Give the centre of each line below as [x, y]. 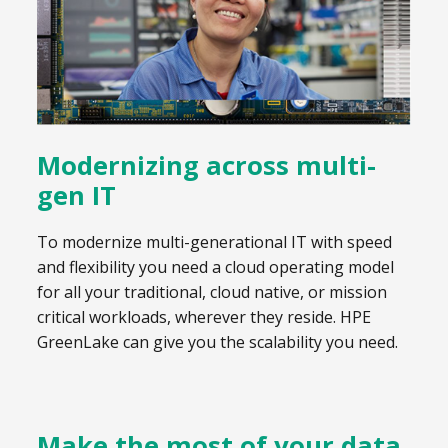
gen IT [76, 195]
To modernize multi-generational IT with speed [214, 242]
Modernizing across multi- [206, 165]
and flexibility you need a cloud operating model [215, 267]
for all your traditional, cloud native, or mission [212, 292]
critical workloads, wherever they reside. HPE [204, 317]
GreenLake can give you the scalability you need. [217, 342]
